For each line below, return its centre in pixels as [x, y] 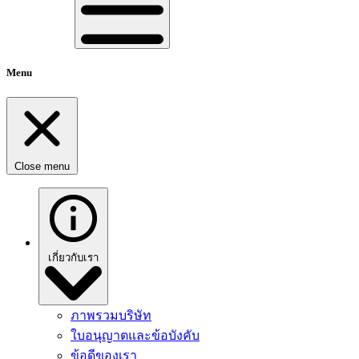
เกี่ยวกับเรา [73, 257]
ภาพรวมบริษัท [111, 315]
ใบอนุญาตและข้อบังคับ [135, 335]
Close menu [42, 166]
